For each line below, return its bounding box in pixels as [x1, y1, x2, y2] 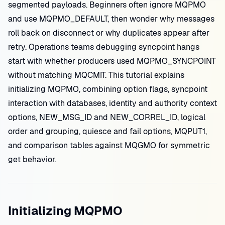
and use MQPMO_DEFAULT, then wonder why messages [8, 14, 214, 24]
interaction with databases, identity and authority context [8, 98, 217, 108]
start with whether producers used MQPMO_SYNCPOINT [8, 56, 216, 66]
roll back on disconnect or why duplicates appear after [8, 28, 209, 38]
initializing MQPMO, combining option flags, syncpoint [8, 84, 207, 94]
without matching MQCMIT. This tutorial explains [8, 70, 184, 80]
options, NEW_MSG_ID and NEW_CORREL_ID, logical [8, 112, 205, 123]
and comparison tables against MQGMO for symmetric [8, 140, 210, 151]
